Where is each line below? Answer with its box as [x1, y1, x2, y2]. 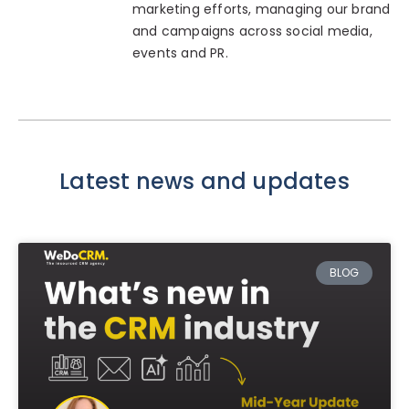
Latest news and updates [59, 165, 350, 196]
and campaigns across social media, [132, 21, 372, 40]
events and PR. [132, 43, 228, 62]
